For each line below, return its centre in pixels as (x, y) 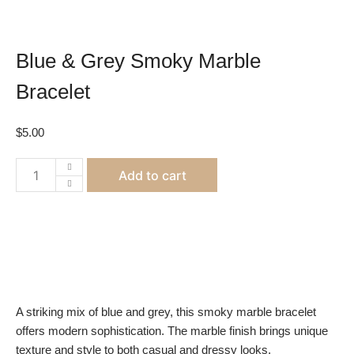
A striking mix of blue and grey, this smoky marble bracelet (166, 313)
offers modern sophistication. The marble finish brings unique (172, 331)
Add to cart (152, 175)
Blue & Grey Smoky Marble (138, 61)
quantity (56, 260)
